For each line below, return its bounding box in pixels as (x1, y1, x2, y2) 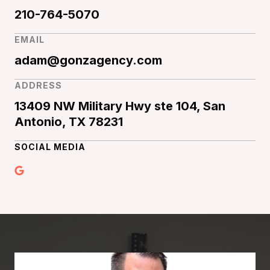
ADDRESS (14, 80, 62, 90)
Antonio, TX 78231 (14, 115, 123, 129)
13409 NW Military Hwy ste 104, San (14, 99, 225, 113)
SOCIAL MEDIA (14, 142, 86, 152)
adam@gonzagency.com (14, 53, 162, 67)
